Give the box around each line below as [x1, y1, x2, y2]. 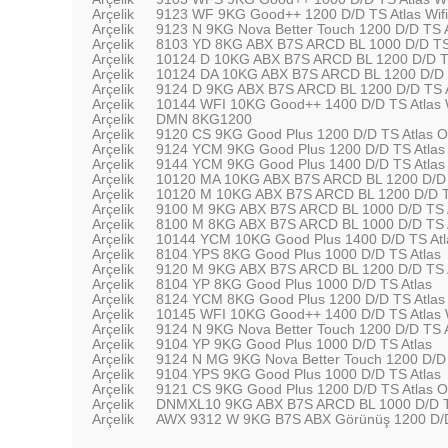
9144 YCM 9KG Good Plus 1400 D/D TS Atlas [156, 156, 445, 172]
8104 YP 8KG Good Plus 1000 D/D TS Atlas [156, 276, 432, 292]
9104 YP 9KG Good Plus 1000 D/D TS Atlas [156, 336, 432, 352]
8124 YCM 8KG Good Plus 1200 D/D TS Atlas [156, 291, 445, 307]
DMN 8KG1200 [156, 111, 252, 127]
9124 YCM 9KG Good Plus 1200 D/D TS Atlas [156, 141, 445, 157]
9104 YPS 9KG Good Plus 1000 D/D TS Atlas [156, 366, 441, 382]
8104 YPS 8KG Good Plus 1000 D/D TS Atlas [156, 246, 441, 262]
